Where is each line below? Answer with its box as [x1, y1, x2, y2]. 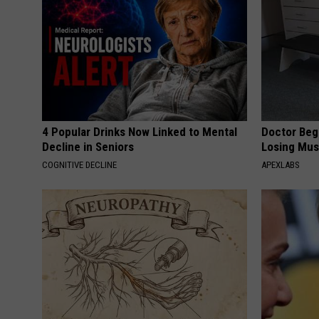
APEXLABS [261, 159, 300, 170]
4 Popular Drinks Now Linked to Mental [42, 124, 237, 139]
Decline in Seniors [42, 139, 134, 154]
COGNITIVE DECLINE [42, 159, 117, 170]
